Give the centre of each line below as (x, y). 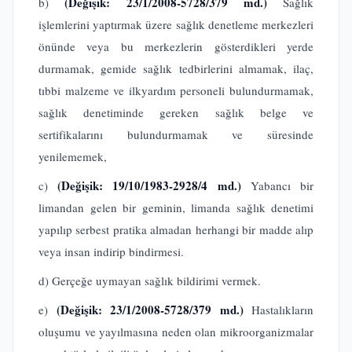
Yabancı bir (277, 185)
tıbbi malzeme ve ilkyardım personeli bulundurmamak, (176, 90)
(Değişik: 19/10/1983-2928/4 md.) (149, 185)
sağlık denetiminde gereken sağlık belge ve (176, 112)
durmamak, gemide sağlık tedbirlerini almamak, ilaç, (176, 68)
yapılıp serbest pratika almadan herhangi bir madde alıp (176, 229)
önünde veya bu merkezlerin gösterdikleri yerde (176, 46)
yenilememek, (73, 156)
